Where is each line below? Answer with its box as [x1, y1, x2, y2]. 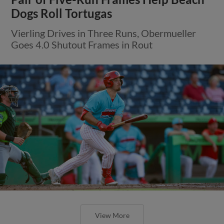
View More [94, 210, 129, 219]
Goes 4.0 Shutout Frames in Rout [11, 38, 153, 50]
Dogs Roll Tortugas [11, 6, 112, 20]
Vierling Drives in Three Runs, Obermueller [11, 26, 196, 39]
